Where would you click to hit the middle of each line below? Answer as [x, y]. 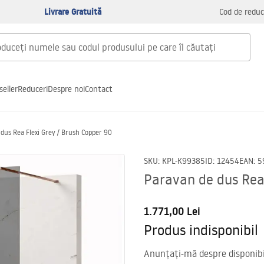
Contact [99, 89]
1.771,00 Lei [172, 211]
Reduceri [33, 89]
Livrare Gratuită [73, 12]
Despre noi [66, 89]
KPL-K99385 [184, 161]
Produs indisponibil [201, 230]
